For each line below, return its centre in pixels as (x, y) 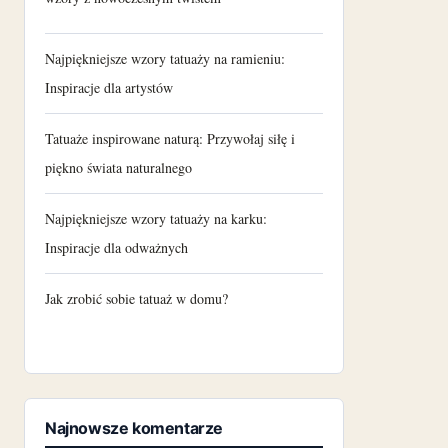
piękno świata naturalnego (118, 167)
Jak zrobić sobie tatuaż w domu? (136, 298)
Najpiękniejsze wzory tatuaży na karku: (156, 218)
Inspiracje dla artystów (109, 87)
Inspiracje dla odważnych (116, 247)
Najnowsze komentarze (134, 427)
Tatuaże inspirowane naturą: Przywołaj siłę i (170, 138)
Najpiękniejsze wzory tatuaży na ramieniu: (165, 58)
